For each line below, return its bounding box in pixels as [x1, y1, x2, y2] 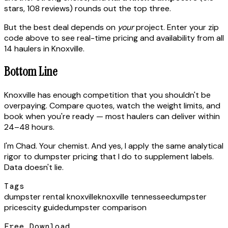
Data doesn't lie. [4, 162, 64, 173]
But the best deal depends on [4, 21, 118, 33]
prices [4, 202, 27, 213]
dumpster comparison [64, 202, 147, 213]
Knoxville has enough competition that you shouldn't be [4, 90, 211, 101]
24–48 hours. [4, 122, 54, 133]
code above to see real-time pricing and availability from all [4, 32, 224, 43]
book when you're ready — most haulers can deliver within [4, 111, 220, 122]
